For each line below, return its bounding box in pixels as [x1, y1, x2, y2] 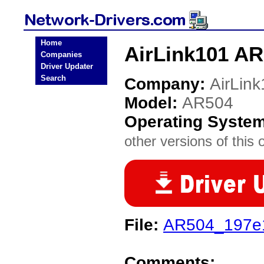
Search [41, 74, 66, 82]
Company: [124, 75, 210, 93]
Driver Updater [41, 62, 93, 71]
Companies [41, 50, 82, 59]
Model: [124, 94, 182, 112]
